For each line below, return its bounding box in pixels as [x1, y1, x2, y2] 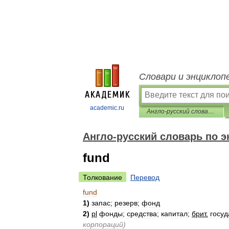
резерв [114, 199, 138, 207]
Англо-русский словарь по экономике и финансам [208, 108, 214, 115]
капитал [161, 210, 188, 218]
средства [127, 210, 157, 218]
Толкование [83, 173, 122, 181]
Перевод [130, 173, 159, 181]
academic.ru [90, 104, 124, 111]
